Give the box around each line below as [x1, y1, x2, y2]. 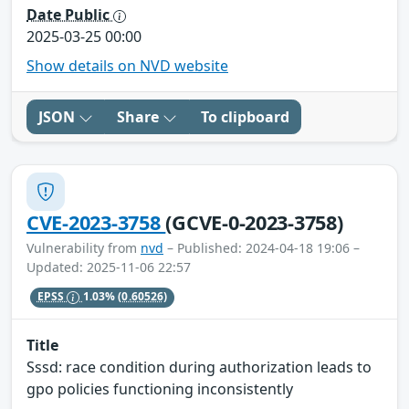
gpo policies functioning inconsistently [26, 379, 293, 400]
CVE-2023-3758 [26, 208, 166, 236]
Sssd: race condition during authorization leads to [26, 357, 372, 378]
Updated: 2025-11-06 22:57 [26, 257, 191, 276]
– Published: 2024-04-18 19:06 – [163, 238, 360, 257]
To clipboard [201, 106, 289, 127]
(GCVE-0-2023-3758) [165, 208, 343, 236]
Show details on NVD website [26, 55, 228, 76]
